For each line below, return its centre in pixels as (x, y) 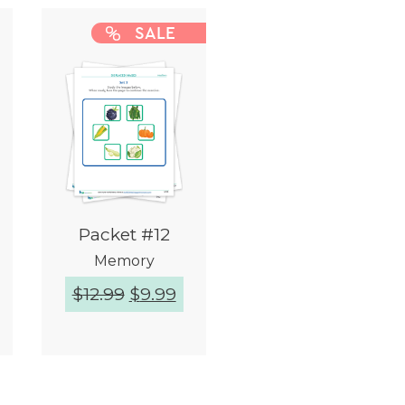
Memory (124, 261)
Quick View (133, 357)
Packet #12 (124, 235)
